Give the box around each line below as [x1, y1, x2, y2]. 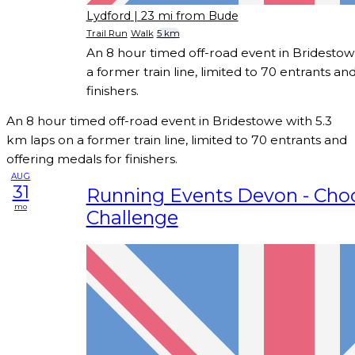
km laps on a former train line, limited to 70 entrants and [6, 132, 347, 148]
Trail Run [86, 28, 128, 40]
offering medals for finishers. [6, 151, 177, 167]
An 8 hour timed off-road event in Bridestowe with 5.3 [6, 113, 332, 129]
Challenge [86, 205, 178, 229]
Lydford [86, 8, 131, 23]
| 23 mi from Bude [133, 8, 239, 23]
